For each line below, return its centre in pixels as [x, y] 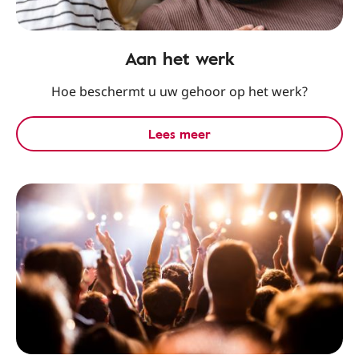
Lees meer [179, 134]
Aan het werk [179, 58]
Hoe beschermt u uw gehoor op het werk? [179, 91]
